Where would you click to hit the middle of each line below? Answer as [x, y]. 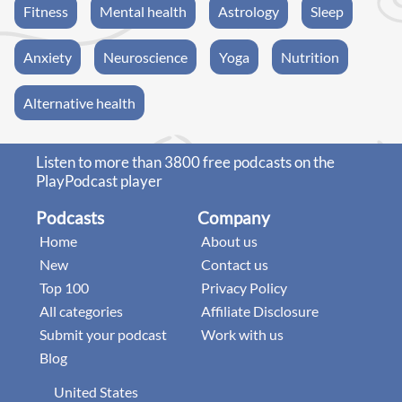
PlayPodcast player [99, 180]
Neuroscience [145, 57]
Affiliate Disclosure [260, 310]
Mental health [143, 11]
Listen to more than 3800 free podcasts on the [185, 162]
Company [234, 218]
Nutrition [310, 57]
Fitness [46, 11]
